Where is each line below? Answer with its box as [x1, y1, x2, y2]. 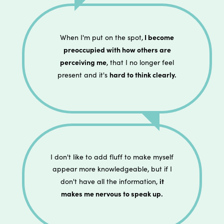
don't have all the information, [60, 176, 159, 186]
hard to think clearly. [109, 69, 176, 79]
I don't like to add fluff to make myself [50, 151, 173, 161]
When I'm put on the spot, [60, 32, 143, 42]
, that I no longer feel [106, 57, 174, 67]
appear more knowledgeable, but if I [52, 163, 172, 173]
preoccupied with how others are [63, 44, 171, 54]
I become [143, 31, 174, 42]
